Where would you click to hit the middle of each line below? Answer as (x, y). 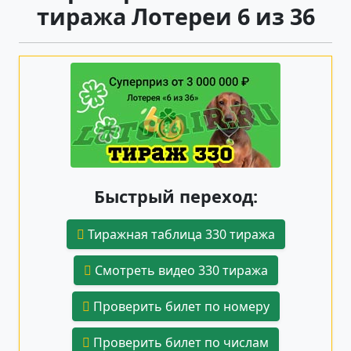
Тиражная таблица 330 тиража (179, 234)
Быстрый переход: (175, 196)
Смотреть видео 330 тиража (179, 270)
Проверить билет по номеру (179, 306)
